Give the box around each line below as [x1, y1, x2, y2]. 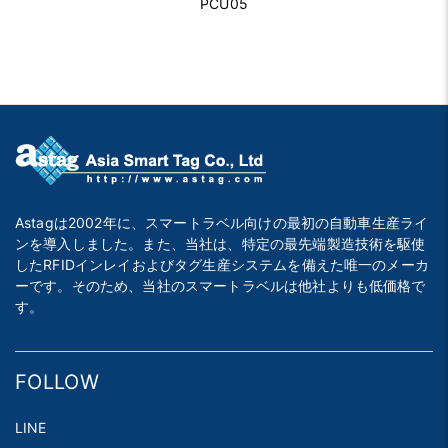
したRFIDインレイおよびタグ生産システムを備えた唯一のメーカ [15, 256, 429, 274]
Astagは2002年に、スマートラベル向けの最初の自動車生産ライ [15, 214, 429, 232]
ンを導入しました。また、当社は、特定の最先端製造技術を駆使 [15, 235, 426, 253]
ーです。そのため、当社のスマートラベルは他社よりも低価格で [15, 277, 426, 295]
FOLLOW [15, 370, 99, 395]
